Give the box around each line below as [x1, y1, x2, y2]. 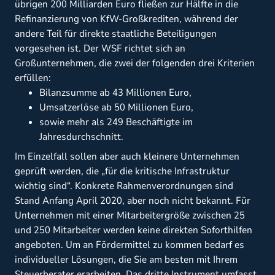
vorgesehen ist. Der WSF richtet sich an [15, 42, 185, 56]
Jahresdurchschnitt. [39, 130, 123, 144]
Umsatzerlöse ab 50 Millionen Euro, [39, 101, 193, 115]
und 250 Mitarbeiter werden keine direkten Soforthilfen [15, 223, 252, 238]
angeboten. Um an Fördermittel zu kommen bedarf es [15, 238, 244, 252]
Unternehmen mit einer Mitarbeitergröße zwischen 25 [15, 209, 245, 223]
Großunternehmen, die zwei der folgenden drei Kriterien [15, 56, 255, 71]
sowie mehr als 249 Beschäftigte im [39, 115, 193, 130]
